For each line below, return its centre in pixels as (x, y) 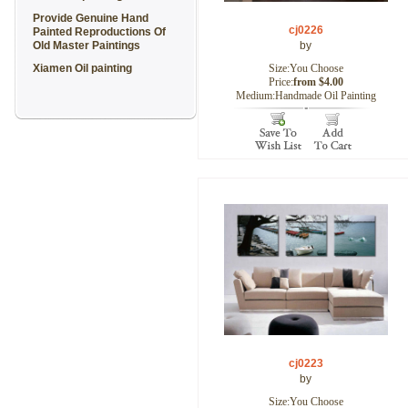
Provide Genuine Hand (91, 18)
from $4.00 (318, 82)
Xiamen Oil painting (82, 68)
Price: (280, 82)
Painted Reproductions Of (99, 32)
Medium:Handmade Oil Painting (306, 96)
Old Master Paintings (87, 46)
